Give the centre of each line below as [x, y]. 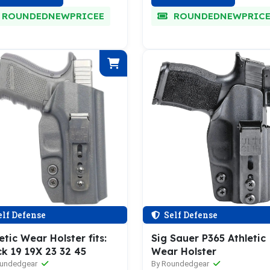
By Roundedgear [181, 264]
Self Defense [190, 215]
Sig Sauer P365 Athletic [209, 238]
